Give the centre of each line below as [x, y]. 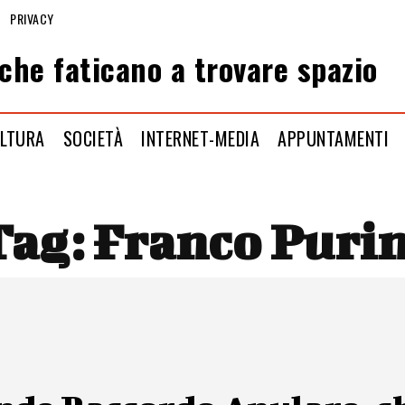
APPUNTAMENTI [334, 138]
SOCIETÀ [93, 138]
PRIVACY [32, 18]
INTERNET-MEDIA [201, 138]
